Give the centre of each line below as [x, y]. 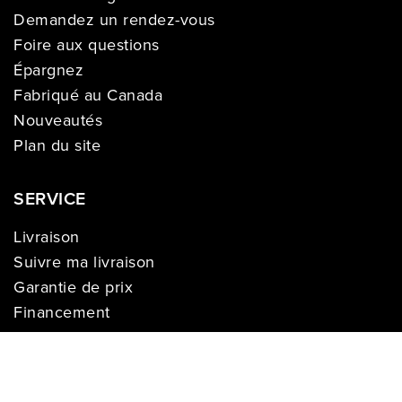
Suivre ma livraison [84, 262]
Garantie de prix [73, 288]
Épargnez [48, 70]
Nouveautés [58, 120]
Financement [62, 313]
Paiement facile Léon [92, 388]
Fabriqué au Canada [88, 95]
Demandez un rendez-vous [114, 19]
